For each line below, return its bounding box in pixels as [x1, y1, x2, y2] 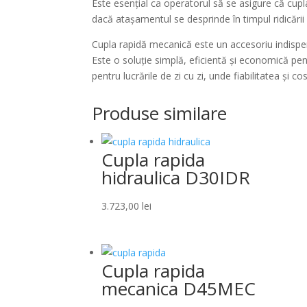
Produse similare [92, 100, 228, 125]
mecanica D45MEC [101, 275, 256, 301]
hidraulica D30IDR [101, 164, 251, 190]
